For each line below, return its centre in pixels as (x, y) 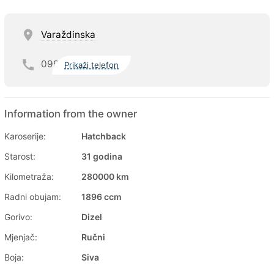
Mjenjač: (21, 237)
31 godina (102, 156)
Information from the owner (71, 113)
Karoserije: (25, 136)
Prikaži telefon (92, 65)
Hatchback (104, 136)
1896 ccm (102, 196)
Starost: (20, 156)
